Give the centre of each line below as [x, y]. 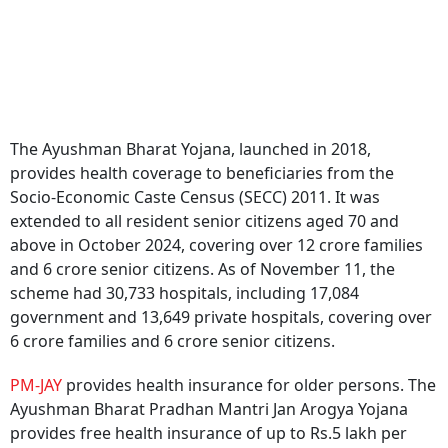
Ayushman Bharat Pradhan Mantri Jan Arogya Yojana [209, 409]
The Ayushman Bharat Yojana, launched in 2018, [190, 149]
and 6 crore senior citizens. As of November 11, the [202, 269]
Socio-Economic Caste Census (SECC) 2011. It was [195, 197]
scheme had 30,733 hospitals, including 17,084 [184, 293]
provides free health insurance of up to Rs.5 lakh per [208, 433]
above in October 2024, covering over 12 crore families [216, 245]
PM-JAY [38, 385]
